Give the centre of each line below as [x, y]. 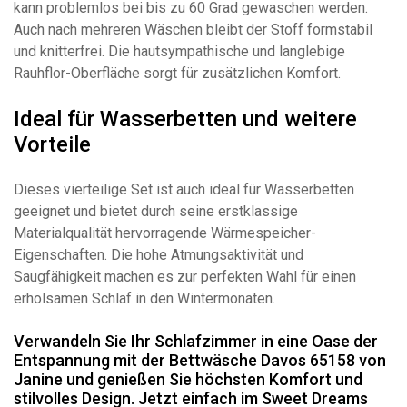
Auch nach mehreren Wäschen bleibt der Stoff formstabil [193, 29]
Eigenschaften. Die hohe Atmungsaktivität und [159, 254]
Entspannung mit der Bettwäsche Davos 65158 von [200, 360]
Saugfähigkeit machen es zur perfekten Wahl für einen [185, 276]
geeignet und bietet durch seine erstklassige [156, 211]
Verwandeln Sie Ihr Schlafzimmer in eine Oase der [196, 341]
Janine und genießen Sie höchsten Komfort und [188, 379]
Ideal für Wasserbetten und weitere [185, 119]
